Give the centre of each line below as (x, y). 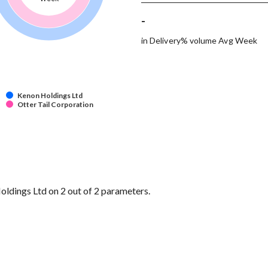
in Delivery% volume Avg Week (199, 41)
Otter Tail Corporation (55, 105)
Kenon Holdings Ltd (50, 96)
